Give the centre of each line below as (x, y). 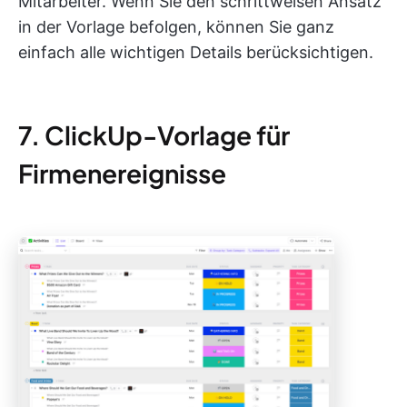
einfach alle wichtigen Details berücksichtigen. (196, 52)
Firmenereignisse (122, 173)
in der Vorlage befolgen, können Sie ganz (176, 26)
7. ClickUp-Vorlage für (154, 134)
